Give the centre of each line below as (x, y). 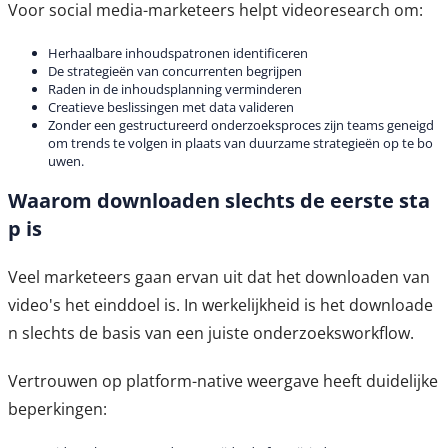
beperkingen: (57, 408)
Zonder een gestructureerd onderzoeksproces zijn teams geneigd (241, 125)
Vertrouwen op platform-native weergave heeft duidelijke (223, 380)
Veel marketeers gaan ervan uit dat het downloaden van (219, 276)
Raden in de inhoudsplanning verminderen (175, 89)
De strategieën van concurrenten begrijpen (175, 71)
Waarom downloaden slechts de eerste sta (219, 200)
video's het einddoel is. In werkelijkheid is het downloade (220, 304)
